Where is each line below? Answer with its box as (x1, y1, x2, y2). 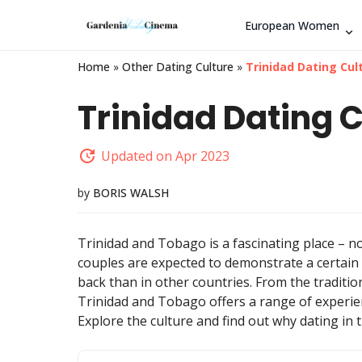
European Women (245, 17, 339, 33)
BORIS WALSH (93, 185, 169, 200)
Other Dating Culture (122, 59, 234, 74)
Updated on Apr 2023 (101, 147, 229, 165)
